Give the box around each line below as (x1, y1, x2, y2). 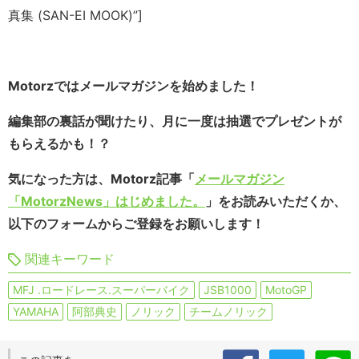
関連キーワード (25, 251, 115, 268)
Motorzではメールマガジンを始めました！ (8, 78, 259, 95)
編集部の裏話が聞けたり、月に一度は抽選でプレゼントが (8, 113, 341, 130)
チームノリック (189, 305, 268, 319)
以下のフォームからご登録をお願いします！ (8, 216, 264, 232)
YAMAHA (13, 305, 58, 319)
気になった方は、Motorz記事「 (8, 171, 195, 188)
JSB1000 (204, 283, 252, 297)
